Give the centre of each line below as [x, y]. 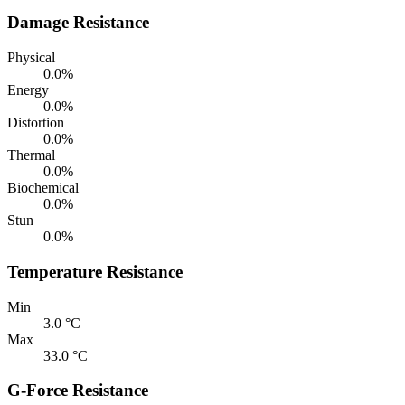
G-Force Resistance [78, 391]
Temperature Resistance [95, 271]
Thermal [31, 155]
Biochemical [43, 188]
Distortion [36, 123]
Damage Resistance [78, 23]
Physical [31, 58]
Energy [28, 90]
